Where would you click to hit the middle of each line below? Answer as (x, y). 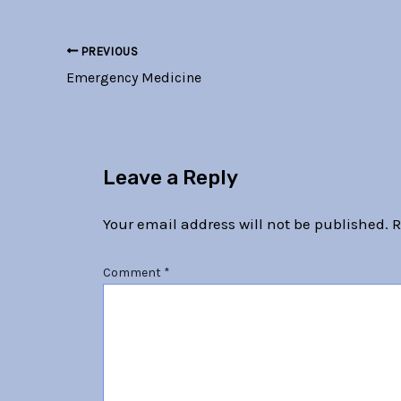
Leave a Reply (170, 178)
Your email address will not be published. (245, 223)
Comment (133, 273)
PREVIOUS (108, 51)
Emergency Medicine (134, 77)
